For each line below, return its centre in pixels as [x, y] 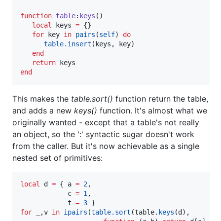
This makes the [42, 98]
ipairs [75, 212]
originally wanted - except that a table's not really [106, 122]
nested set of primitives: [57, 158]
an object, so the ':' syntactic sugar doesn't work [103, 134]
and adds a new [43, 110]
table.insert [68, 44]
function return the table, [161, 98]
